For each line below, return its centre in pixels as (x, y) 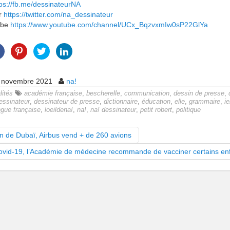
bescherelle (103, 93)
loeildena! (59, 110)
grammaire (205, 102)
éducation (156, 102)
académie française (53, 93)
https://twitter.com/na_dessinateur (58, 14)
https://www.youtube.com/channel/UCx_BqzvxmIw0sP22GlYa (109, 25)
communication (147, 93)
